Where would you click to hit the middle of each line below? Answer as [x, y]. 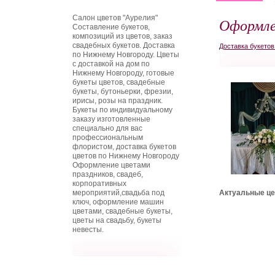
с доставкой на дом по [111, 64]
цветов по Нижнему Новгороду [126, 156]
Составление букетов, [111, 27]
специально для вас [107, 128]
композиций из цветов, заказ [122, 36]
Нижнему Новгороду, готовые [123, 73]
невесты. [88, 230]
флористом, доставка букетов [124, 147]
